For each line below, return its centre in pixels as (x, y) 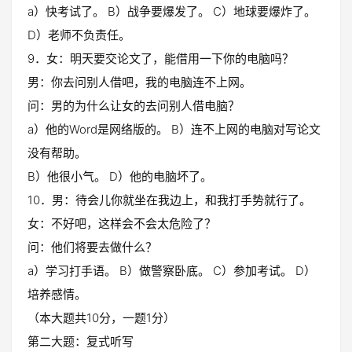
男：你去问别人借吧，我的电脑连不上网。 (139, 82)
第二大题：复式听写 (81, 341)
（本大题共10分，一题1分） (101, 318)
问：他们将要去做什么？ (92, 247)
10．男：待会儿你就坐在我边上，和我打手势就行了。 (169, 200)
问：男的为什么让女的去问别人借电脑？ (134, 106)
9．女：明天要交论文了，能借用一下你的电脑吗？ (161, 59)
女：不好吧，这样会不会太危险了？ (122, 224)
